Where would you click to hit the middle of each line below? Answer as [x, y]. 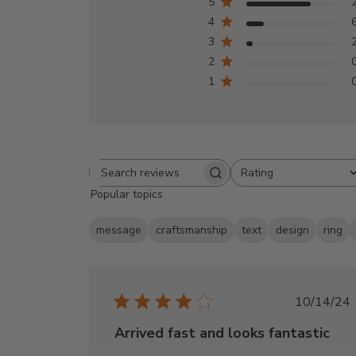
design [293, 230]
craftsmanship [192, 230]
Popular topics [127, 194]
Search [177, 180]
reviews [180, 197]
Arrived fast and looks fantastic [222, 333]
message [119, 230]
